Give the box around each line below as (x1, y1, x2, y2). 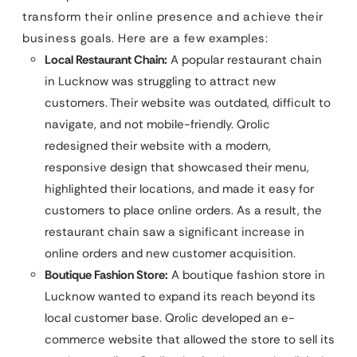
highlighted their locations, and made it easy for (45, 180, 314, 197)
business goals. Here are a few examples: (22, 29, 268, 46)
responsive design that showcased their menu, (45, 159, 309, 175)
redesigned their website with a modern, (45, 137, 271, 154)
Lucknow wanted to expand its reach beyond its (45, 288, 316, 304)
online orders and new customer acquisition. (45, 245, 296, 261)
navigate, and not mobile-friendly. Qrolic (45, 116, 270, 132)
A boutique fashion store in (168, 266, 325, 283)
